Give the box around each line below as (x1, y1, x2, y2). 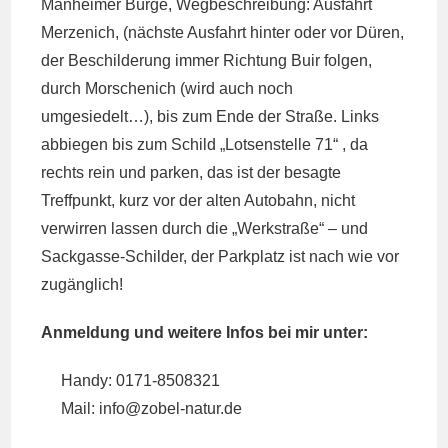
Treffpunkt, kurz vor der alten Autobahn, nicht (41, 192, 356, 209)
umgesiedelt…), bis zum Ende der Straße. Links (41, 108, 380, 125)
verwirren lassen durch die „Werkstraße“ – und (41, 220, 369, 237)
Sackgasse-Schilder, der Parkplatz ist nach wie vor (41, 248, 400, 265)
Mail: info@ (61, 400, 142, 417)
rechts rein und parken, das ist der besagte (41, 164, 342, 181)
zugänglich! (41, 276, 124, 293)
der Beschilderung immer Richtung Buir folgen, (41, 52, 373, 69)
